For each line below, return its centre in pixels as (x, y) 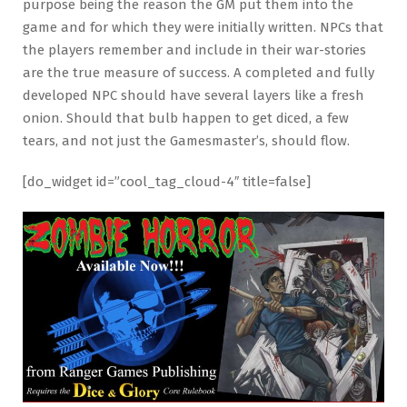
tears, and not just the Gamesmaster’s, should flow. (186, 141)
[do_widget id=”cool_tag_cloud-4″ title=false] (167, 182)
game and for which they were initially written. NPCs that (203, 28)
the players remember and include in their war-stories (194, 50)
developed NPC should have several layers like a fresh (194, 96)
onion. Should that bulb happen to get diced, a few (186, 119)
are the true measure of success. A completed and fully (199, 73)
